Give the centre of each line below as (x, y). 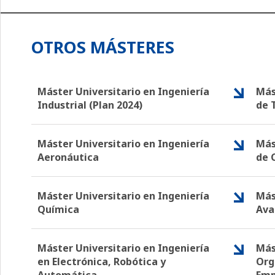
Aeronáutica (68, 157)
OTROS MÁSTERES (103, 47)
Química (58, 210)
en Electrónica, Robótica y (102, 262)
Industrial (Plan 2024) (90, 105)
